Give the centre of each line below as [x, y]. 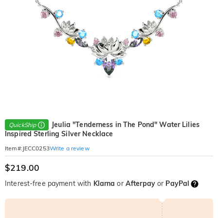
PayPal [178, 184]
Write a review [69, 148]
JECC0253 [36, 148]
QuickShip [23, 125]
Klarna [104, 184]
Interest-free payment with [49, 184]
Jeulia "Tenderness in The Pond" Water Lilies [126, 125]
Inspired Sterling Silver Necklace [59, 134]
